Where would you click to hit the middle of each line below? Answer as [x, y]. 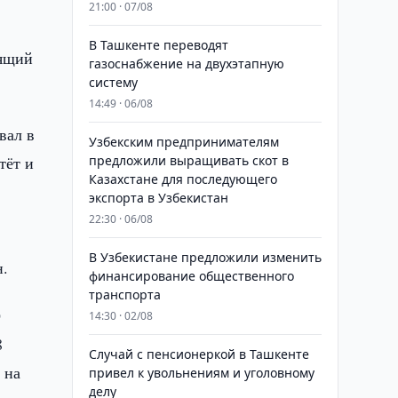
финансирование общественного [191, 276]
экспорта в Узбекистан [158, 198]
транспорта [124, 295]
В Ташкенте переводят [158, 45]
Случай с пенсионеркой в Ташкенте [199, 354]
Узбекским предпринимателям [183, 142]
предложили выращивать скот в [188, 160]
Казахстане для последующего [183, 179]
